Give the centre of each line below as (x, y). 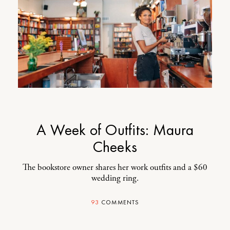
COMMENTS (119, 202)
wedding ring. (115, 178)
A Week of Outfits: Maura (115, 130)
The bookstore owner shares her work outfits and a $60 (115, 167)
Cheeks (115, 147)
